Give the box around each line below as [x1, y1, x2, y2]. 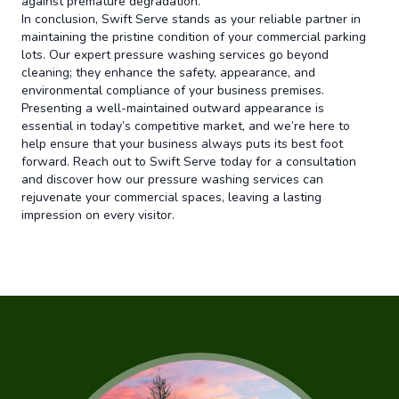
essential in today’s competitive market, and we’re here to [21, 118, 350, 134]
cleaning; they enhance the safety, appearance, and [21, 64, 315, 81]
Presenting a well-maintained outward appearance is [21, 100, 324, 117]
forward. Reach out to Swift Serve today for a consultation [21, 153, 356, 170]
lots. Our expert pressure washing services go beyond [21, 46, 329, 63]
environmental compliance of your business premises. [21, 82, 324, 99]
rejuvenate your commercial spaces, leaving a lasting [21, 189, 322, 206]
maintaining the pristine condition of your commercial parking [21, 28, 366, 45]
